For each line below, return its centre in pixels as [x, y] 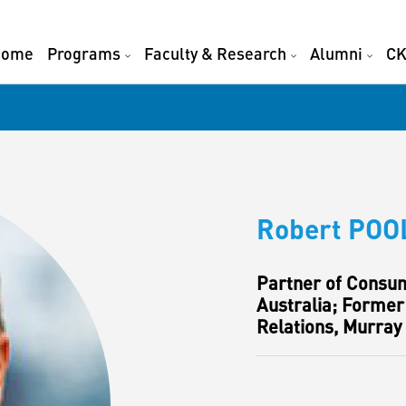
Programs [84, 53]
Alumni [336, 53]
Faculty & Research [215, 53]
